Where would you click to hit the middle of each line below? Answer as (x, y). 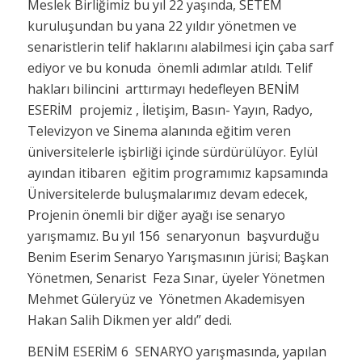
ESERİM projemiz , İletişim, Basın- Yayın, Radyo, (170, 109)
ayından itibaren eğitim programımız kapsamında (177, 173)
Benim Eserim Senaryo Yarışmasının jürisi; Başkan (178, 257)
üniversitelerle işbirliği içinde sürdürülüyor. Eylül (174, 152)
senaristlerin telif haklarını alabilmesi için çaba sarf (180, 46)
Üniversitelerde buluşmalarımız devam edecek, (167, 194)
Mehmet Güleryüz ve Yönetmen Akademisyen (166, 299)
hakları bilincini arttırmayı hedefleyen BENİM (163, 88)
